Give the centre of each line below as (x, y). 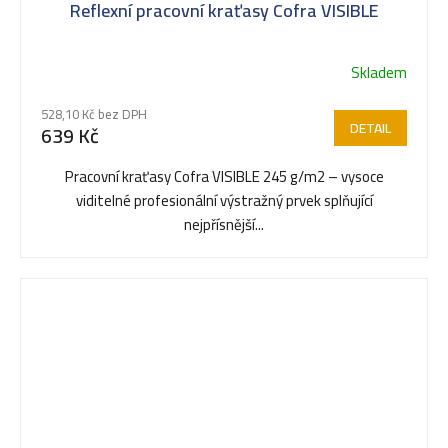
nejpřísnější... (224, 225)
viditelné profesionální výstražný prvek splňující (224, 201)
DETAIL (370, 128)
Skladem (379, 73)
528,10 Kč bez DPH (94, 114)
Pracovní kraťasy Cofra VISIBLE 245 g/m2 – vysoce (224, 177)
